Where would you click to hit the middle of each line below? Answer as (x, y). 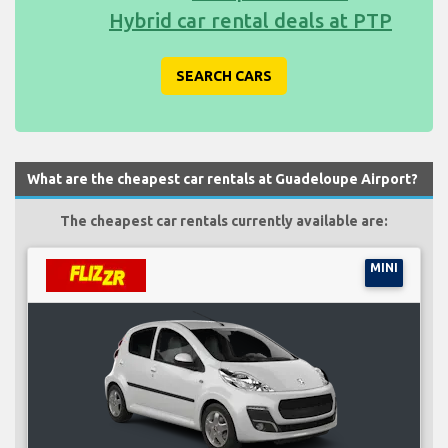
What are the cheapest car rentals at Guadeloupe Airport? (222, 178)
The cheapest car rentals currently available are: (224, 220)
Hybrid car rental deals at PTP (250, 20)
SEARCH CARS (224, 75)
